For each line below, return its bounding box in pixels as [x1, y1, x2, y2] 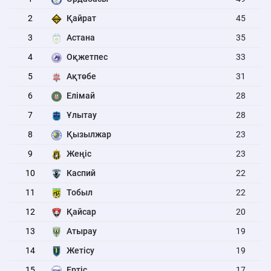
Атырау [66, 226, 97, 236]
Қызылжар [66, 129, 111, 139]
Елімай [66, 91, 95, 100]
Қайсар [66, 207, 96, 217]
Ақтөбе [66, 71, 96, 81]
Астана [66, 33, 95, 42]
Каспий [66, 168, 96, 178]
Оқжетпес [66, 52, 108, 62]
